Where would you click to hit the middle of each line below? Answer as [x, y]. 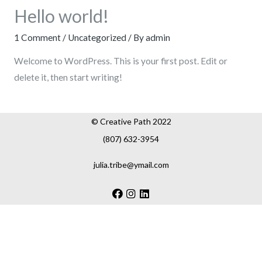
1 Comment [37, 37]
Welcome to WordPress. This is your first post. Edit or [120, 61]
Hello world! [61, 15]
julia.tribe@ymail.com [131, 164]
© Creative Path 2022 [131, 121]
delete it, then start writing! [68, 77]
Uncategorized [97, 37]
